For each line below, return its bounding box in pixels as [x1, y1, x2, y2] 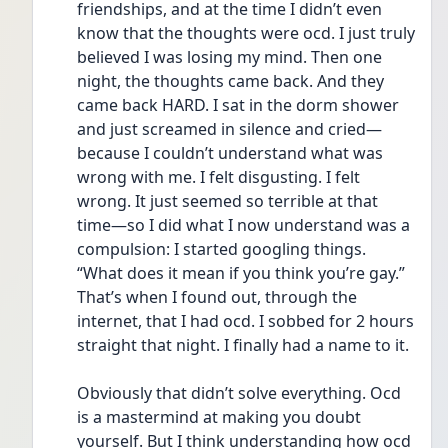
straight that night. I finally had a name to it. [77, 334, 413, 356]
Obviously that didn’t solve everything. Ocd [77, 382, 401, 404]
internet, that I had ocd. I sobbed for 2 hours [77, 310, 414, 332]
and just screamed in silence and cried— [77, 118, 382, 140]
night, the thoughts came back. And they [77, 70, 384, 92]
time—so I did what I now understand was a [77, 214, 410, 236]
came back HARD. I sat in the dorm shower [77, 94, 399, 116]
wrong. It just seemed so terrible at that [77, 190, 378, 212]
